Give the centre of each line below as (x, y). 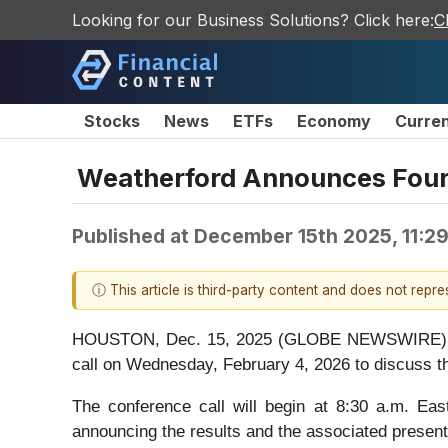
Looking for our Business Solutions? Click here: (253, 20)
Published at (133, 235)
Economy (334, 121)
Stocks (112, 121)
